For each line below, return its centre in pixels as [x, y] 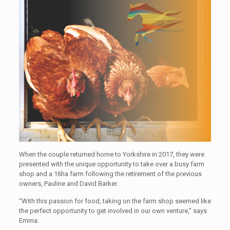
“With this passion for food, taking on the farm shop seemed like [115, 201]
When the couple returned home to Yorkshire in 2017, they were [111, 155]
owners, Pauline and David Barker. [68, 184]
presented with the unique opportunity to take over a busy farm [111, 164]
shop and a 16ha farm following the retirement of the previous [110, 174]
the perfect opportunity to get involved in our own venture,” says [113, 211]
